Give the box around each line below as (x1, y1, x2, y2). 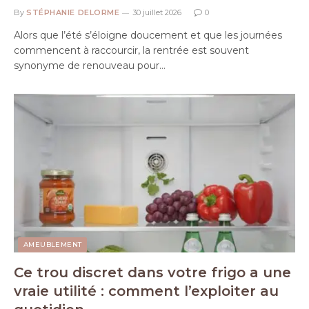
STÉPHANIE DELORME (26, 8, 120, 17)
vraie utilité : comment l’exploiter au (14, 282, 279, 299)
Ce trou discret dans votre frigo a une (14, 263, 291, 281)
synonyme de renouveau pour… (14, 59, 166, 72)
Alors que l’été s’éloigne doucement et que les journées (14, 29, 282, 41)
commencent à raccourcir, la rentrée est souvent (14, 44, 249, 57)
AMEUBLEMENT (23, 239, 82, 249)
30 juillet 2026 (132, 8, 182, 17)
